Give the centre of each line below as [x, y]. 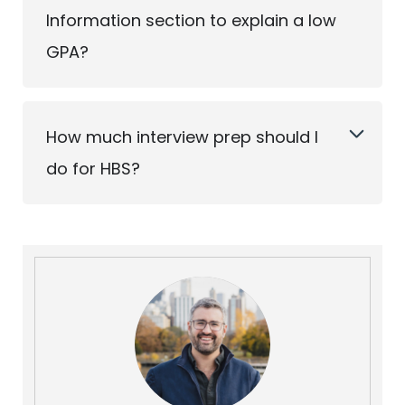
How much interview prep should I [182, 137]
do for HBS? [93, 169]
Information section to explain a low [191, 20]
